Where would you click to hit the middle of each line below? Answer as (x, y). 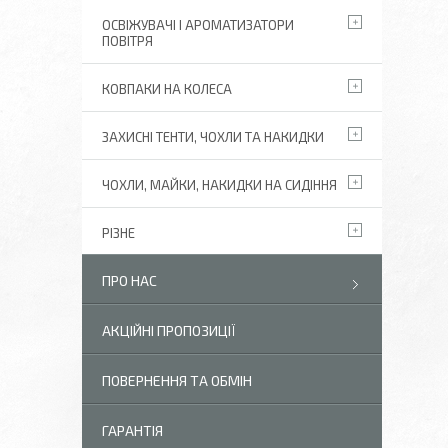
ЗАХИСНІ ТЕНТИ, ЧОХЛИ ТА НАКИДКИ (213, 137)
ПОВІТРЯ (127, 41)
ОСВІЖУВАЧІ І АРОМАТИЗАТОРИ (198, 25)
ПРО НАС (129, 280)
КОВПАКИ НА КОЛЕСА (167, 89)
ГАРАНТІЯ (132, 430)
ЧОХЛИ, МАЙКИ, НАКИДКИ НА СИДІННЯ (219, 185)
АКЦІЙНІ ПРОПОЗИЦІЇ (169, 330)
